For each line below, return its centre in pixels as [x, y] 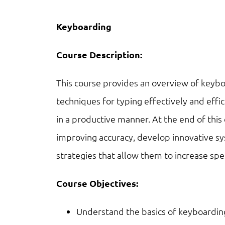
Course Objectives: [97, 183]
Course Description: [99, 54]
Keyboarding [84, 26]
